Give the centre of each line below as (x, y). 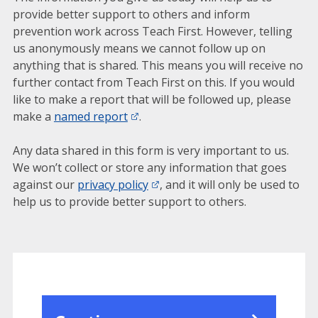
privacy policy (113, 185)
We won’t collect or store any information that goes (149, 168)
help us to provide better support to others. (131, 202)
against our (45, 185)
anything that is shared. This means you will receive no (158, 65)
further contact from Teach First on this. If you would (153, 82)
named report (91, 116)
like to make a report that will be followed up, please (152, 99)
